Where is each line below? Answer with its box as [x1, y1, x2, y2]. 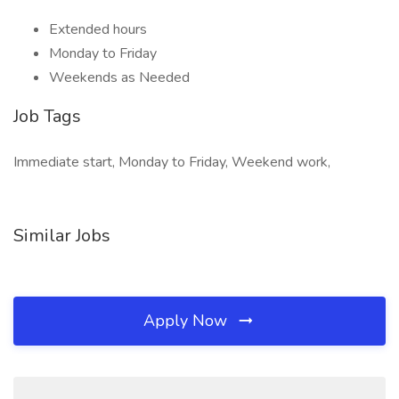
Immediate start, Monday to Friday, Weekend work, [13, 152, 330, 172]
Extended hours [49, 20, 147, 39]
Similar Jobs [13, 224, 110, 248]
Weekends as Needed [49, 68, 190, 87]
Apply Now [143, 310, 232, 331]
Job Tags [13, 104, 81, 128]
